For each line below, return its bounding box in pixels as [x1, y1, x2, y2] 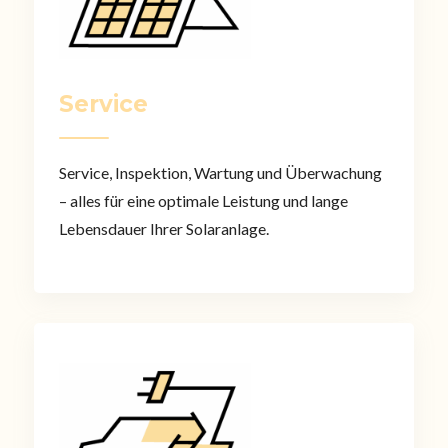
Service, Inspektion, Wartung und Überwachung [58, 162, 382, 182]
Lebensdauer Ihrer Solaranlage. [58, 218, 269, 238]
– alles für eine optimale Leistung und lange [58, 190, 348, 210]
